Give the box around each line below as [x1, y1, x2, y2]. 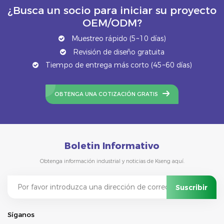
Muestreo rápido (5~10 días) [69, 33, 166, 43]
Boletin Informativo [64, 140, 159, 151]
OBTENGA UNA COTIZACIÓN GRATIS [54, 90, 158, 97]
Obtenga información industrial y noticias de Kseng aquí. [39, 158, 184, 165]
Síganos [7, 210, 34, 218]
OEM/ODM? [82, 16, 142, 29]
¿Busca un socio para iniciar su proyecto [7, 4, 216, 17]
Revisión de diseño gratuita [70, 47, 164, 56]
